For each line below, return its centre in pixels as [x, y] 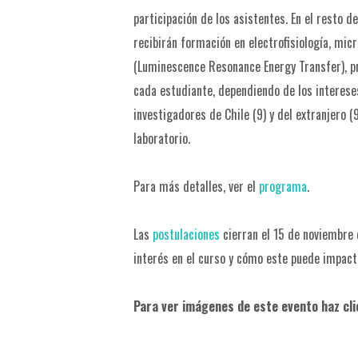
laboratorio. [162, 138]
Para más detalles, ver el [196, 186]
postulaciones [186, 234]
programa [283, 186]
